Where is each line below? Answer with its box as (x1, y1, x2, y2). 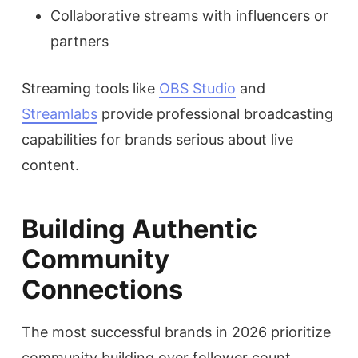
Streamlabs (22, 105, 97, 123)
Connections (22, 274, 183, 306)
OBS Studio (159, 80, 236, 97)
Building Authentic (22, 213, 257, 245)
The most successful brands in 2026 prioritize (22, 324, 331, 341)
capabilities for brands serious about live (22, 131, 293, 149)
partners (50, 33, 109, 50)
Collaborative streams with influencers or (50, 7, 328, 25)
